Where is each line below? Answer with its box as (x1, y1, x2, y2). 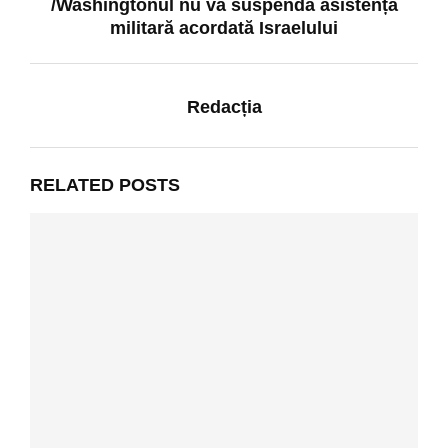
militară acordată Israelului (110, 17, 338, 38)
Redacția (186, 96, 262, 117)
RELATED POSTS (30, 174, 180, 195)
